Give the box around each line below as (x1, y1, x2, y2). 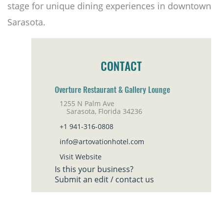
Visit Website (60, 152, 102, 161)
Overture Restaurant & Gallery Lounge (55, 87, 170, 95)
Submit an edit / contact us (55, 174, 154, 185)
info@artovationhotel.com (60, 136, 144, 146)
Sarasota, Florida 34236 (55, 106, 142, 116)
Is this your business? (55, 163, 133, 175)
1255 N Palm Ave (60, 98, 114, 108)
